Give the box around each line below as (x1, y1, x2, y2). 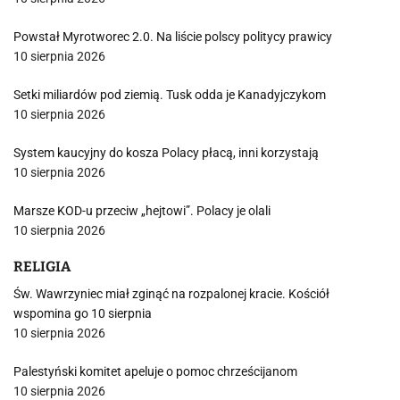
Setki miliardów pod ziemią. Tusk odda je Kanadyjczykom (13, 87, 326, 102)
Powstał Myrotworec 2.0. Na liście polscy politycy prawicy (13, 29, 332, 44)
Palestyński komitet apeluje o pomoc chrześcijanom (13, 364, 297, 379)
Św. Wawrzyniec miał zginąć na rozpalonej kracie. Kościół (13, 287, 329, 301)
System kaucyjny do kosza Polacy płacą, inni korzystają (13, 146, 319, 160)
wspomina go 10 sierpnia (13, 306, 152, 321)
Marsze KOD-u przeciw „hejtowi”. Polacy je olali (13, 204, 271, 218)
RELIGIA (13, 258, 71, 275)
